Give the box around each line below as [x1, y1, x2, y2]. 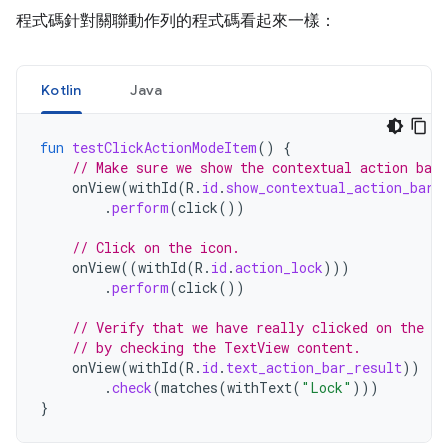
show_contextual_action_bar [226, 178, 434, 197]
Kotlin [41, 81, 82, 99]
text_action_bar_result [226, 358, 402, 377]
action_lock [235, 258, 323, 277]
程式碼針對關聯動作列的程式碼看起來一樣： [16, 11, 336, 31]
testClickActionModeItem [72, 138, 257, 157]
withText [227, 378, 292, 397]
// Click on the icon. [72, 238, 240, 257]
